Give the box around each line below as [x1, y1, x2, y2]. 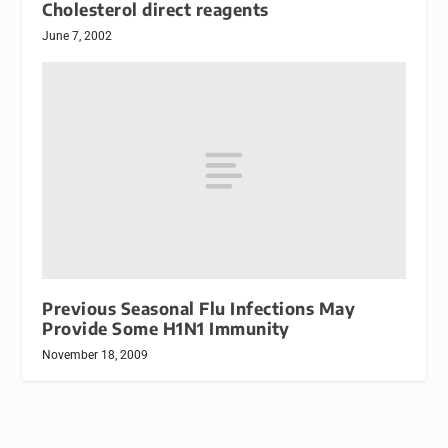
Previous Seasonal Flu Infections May [42, 298, 356, 320]
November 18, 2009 [42, 348, 149, 363]
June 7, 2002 [42, 28, 113, 43]
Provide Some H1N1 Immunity [42, 318, 290, 340]
